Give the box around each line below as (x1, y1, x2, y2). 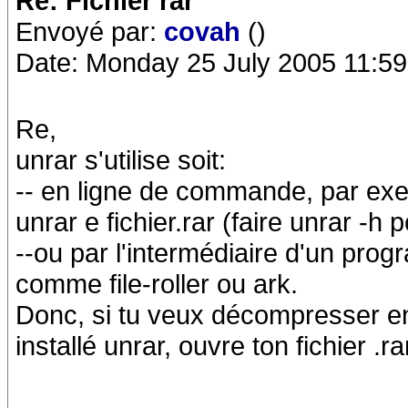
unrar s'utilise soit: (15, 145, 226, 175)
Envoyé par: (15, 16, 164, 46)
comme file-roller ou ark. (15, 269, 298, 299)
